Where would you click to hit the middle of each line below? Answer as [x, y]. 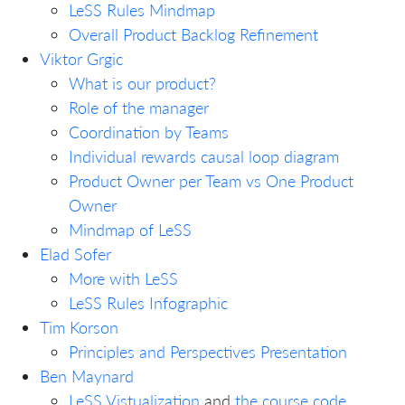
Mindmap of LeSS [130, 229]
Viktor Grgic [81, 58]
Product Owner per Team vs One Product [211, 180]
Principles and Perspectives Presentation [208, 351]
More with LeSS [123, 278]
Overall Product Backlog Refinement [193, 34]
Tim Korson [79, 327]
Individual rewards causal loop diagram [204, 156]
